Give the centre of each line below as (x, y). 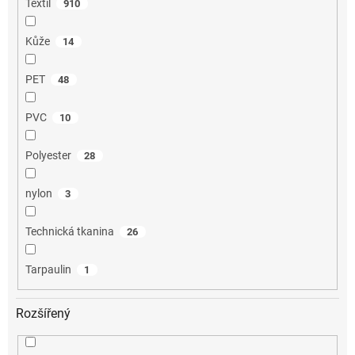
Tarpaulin (48, 269)
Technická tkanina (69, 231)
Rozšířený (43, 314)
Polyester (48, 155)
